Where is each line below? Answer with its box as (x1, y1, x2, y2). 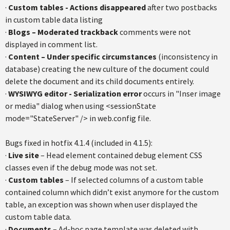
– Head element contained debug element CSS (39, 150, 202, 160)
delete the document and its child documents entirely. (5, 76, 194, 86)
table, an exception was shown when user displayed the (5, 199, 198, 209)
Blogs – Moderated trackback (8, 27, 118, 37)
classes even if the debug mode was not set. (5, 162, 157, 172)
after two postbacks (146, 2, 217, 12)
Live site (8, 150, 39, 160)
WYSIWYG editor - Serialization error (8, 88, 142, 99)
